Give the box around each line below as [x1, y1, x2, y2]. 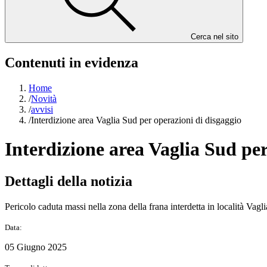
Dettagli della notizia [5, 173, 132, 189]
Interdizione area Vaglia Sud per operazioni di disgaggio [31, 114, 241, 125]
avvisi [31, 104, 53, 114]
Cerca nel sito [191, 32, 238, 41]
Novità [31, 93, 57, 104]
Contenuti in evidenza [5, 54, 138, 70]
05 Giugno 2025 [5, 241, 67, 252]
